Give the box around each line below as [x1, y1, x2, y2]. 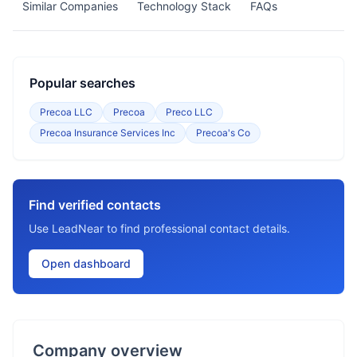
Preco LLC [166, 106, 213, 118]
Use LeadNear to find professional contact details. [29, 222, 290, 235]
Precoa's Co [196, 127, 250, 139]
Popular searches [29, 75, 135, 91]
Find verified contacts [29, 197, 161, 213]
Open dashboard [41, 257, 131, 270]
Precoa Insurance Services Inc [40, 127, 175, 139]
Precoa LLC [40, 106, 92, 118]
